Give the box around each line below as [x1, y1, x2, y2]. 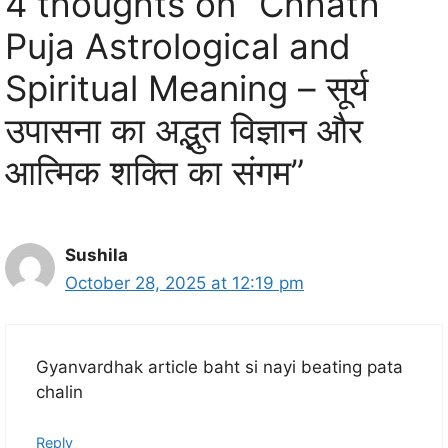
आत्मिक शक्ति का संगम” [5, 151, 304, 194]
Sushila [65, 245, 128, 266]
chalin [36, 381, 83, 402]
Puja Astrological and [5, 25, 351, 68]
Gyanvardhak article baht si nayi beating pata [36, 356, 403, 377]
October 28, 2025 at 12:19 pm [65, 273, 304, 294]
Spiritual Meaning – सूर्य [5, 67, 368, 110]
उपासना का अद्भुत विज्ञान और [5, 109, 363, 152]
